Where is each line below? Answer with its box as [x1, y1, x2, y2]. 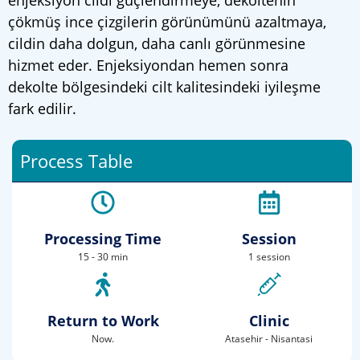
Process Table [20, 149, 133, 173]
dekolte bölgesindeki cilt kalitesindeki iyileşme [8, 77, 321, 96]
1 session [247, 250, 290, 264]
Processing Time [44, 229, 162, 248]
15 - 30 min [78, 250, 129, 264]
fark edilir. [8, 99, 76, 118]
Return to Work [47, 311, 159, 330]
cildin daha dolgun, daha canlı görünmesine [8, 34, 305, 53]
